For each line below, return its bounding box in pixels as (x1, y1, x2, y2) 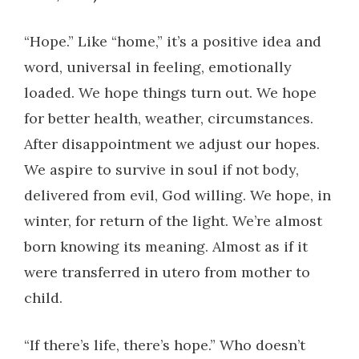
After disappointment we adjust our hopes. (24, 134, 320, 153)
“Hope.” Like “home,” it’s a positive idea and (24, 31, 321, 50)
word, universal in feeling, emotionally (24, 57, 292, 76)
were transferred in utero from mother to (24, 262, 310, 281)
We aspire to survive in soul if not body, (24, 159, 299, 179)
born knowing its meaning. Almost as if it (24, 236, 308, 256)
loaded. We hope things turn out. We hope (24, 83, 317, 102)
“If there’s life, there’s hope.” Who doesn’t (24, 335, 305, 354)
